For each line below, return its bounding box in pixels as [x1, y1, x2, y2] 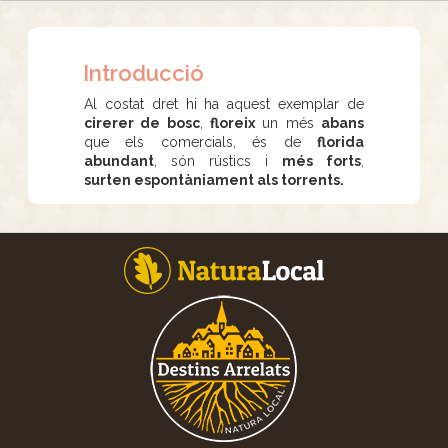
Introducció [83, 60, 204, 86]
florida [317, 134, 364, 150]
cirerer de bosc [84, 115, 200, 131]
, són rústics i [154, 153, 282, 169]
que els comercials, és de [84, 134, 317, 150]
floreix [210, 115, 256, 131]
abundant [84, 153, 154, 169]
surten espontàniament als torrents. [84, 172, 344, 188]
